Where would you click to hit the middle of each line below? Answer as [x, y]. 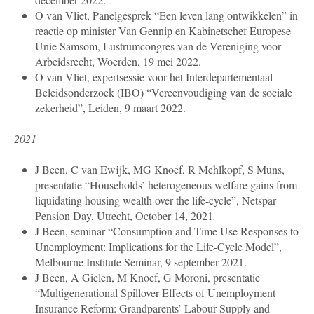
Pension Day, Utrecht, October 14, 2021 [124, 216]
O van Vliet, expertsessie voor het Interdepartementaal [154, 77]
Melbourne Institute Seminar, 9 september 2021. [141, 262]
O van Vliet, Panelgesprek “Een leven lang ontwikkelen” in [166, 15]
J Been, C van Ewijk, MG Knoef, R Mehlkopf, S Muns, [160, 170]
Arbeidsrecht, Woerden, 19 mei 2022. [118, 62]
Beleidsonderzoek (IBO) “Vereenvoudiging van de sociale [164, 93]
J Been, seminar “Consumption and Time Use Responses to [167, 231]
